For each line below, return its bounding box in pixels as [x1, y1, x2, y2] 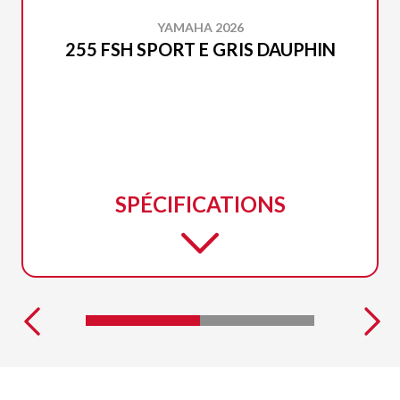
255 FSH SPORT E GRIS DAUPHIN [64, 38, 336, 60]
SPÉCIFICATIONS [114, 191, 286, 217]
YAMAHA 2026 [156, 20, 244, 35]
